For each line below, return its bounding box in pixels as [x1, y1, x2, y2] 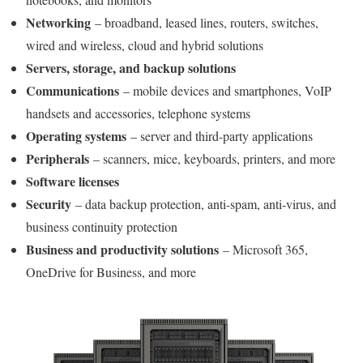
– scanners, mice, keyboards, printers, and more [93, 150, 340, 168]
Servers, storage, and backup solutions [26, 58, 240, 78]
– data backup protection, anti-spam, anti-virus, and [71, 195, 336, 213]
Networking [26, 13, 95, 32]
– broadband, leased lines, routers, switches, [95, 14, 318, 32]
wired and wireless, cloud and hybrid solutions [26, 36, 267, 54]
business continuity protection [26, 218, 181, 236]
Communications [26, 81, 123, 100]
